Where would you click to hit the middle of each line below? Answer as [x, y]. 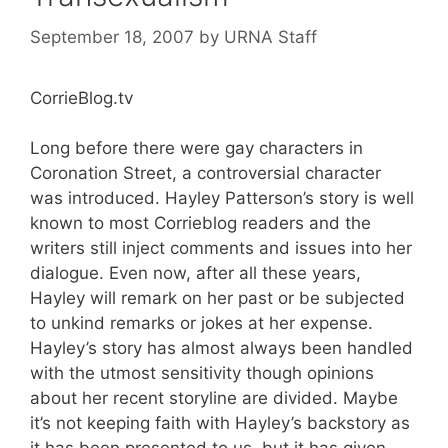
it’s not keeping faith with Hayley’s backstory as [220, 423]
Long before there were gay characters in [196, 148]
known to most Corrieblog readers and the [200, 223]
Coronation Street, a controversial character [205, 173]
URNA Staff [270, 36]
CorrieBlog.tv [81, 97]
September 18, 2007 [112, 36]
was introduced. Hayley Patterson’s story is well [222, 198]
